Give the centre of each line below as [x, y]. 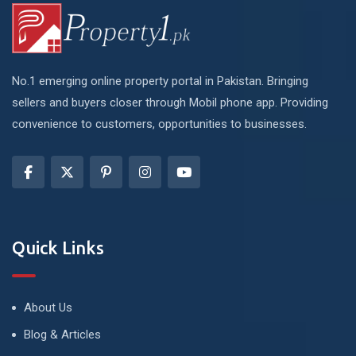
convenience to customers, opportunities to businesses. [159, 124]
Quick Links [58, 247]
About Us [48, 307]
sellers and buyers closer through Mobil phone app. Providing [170, 102]
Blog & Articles [62, 334]
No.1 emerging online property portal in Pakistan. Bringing [160, 81]
